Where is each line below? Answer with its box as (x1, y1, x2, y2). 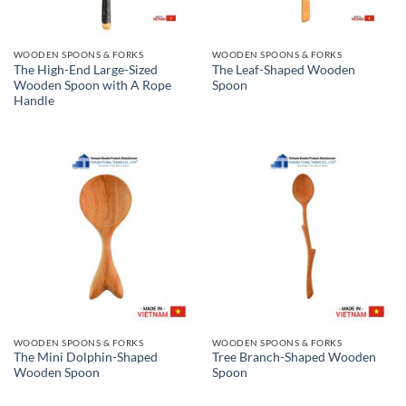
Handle (13, 92, 54, 108)
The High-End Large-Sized (13, 62, 158, 77)
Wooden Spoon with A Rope (13, 77, 171, 92)
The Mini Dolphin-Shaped (13, 350, 158, 365)
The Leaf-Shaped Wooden (211, 62, 355, 77)
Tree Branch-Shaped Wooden (211, 350, 376, 365)
